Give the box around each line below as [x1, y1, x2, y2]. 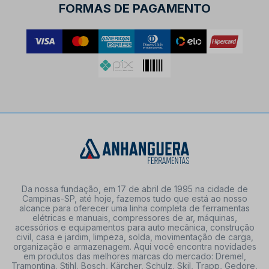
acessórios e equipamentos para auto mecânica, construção [14, 222, 255, 233]
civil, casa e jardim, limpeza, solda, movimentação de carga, [16, 232, 253, 243]
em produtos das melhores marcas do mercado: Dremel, [23, 251, 246, 262]
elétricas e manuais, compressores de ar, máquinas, [32, 213, 237, 223]
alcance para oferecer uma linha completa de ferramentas [19, 203, 250, 214]
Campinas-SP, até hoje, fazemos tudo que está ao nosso [22, 193, 247, 204]
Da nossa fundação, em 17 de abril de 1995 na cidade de [21, 184, 248, 195]
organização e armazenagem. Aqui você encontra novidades [13, 241, 256, 252]
